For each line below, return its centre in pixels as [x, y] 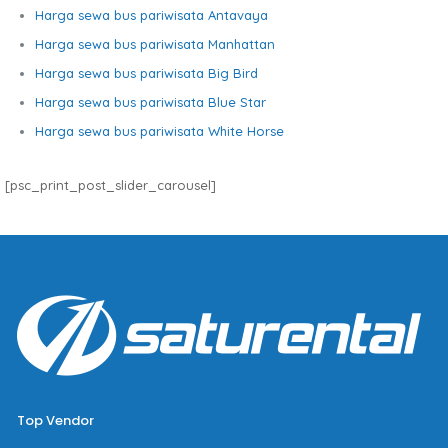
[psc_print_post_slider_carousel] [110, 185]
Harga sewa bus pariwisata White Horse [159, 131]
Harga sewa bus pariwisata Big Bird [146, 73]
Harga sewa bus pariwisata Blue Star [150, 102]
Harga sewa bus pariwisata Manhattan [155, 44]
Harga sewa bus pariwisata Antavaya [151, 15]
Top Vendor [55, 420]
